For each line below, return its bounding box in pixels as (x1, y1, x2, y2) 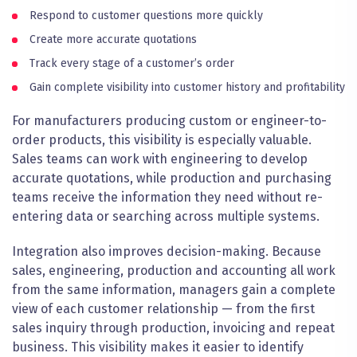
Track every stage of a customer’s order (29, 57, 234, 71)
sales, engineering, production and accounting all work (12, 263, 335, 279)
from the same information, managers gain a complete (12, 282, 335, 298)
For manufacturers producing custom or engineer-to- (12, 113, 327, 129)
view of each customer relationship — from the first (12, 301, 315, 317)
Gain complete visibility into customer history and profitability (29, 80, 345, 95)
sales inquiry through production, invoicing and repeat (12, 320, 335, 336)
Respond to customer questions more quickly (29, 9, 263, 23)
